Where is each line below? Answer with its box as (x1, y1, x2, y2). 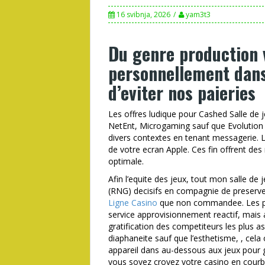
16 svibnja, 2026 (117, 9, 170, 20)
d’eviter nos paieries (108, 79, 256, 106)
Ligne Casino (108, 197, 157, 208)
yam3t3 (186, 9, 211, 20)
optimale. (108, 156, 144, 167)
